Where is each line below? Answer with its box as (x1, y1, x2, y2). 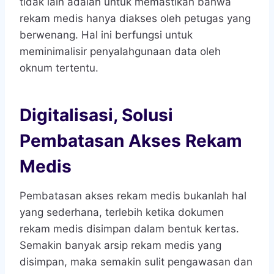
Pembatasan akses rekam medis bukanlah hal (20, 190, 246, 202)
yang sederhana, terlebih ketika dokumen (20, 206, 224, 219)
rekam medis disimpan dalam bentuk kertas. (20, 223, 239, 235)
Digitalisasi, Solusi (20, 105, 173, 126)
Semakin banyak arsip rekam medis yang (20, 239, 221, 252)
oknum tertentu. (20, 62, 98, 75)
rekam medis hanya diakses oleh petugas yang (20, 12, 251, 25)
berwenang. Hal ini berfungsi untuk (20, 29, 193, 42)
